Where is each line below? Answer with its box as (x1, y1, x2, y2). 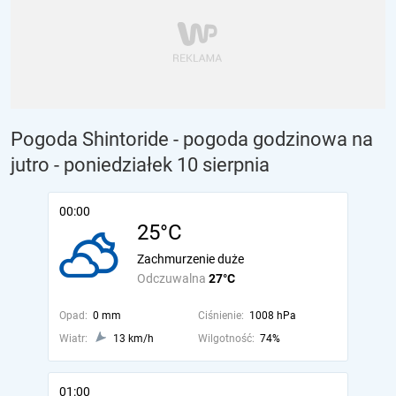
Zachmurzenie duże (137, 252, 244, 266)
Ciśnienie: (197, 309, 244, 322)
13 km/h (113, 332, 154, 345)
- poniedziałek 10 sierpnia (54, 154, 270, 176)
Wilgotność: (197, 332, 255, 345)
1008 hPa (248, 309, 296, 322)
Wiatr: (59, 332, 88, 345)
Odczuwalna (137, 271, 209, 286)
